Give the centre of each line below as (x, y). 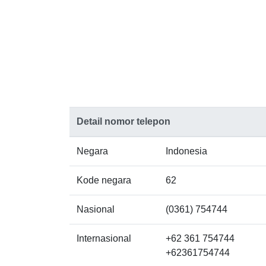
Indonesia (186, 151)
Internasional (104, 238)
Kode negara (104, 180)
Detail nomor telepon (123, 121)
